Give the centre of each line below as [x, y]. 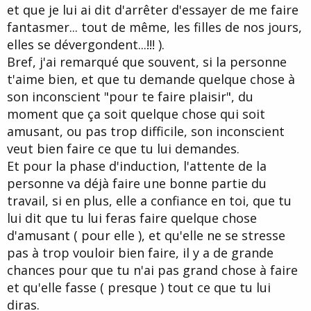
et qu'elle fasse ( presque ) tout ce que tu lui [139, 287]
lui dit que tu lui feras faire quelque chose [132, 218]
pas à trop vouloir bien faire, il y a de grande [140, 252]
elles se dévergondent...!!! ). [86, 44]
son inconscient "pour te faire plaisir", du [130, 96]
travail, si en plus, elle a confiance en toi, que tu [149, 200]
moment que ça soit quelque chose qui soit [136, 114]
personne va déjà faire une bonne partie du [137, 183]
